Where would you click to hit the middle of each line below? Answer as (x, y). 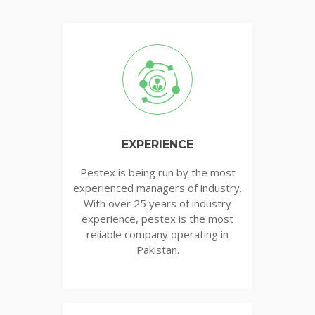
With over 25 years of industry (157, 203)
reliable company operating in (157, 234)
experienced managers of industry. (157, 187)
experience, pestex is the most (157, 218)
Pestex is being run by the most (157, 172)
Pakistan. (157, 249)
